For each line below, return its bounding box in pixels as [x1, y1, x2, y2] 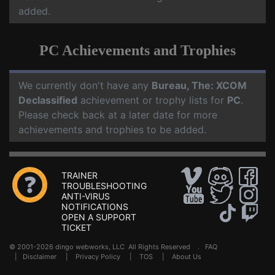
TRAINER [61, 170, 98, 181]
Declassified [18, 94, 77, 107]
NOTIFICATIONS [61, 201, 128, 212]
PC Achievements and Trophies [39, 42, 236, 59]
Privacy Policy [76, 252, 120, 261]
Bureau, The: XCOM [152, 79, 247, 92]
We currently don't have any [18, 79, 152, 92]
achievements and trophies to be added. [18, 123, 206, 136]
